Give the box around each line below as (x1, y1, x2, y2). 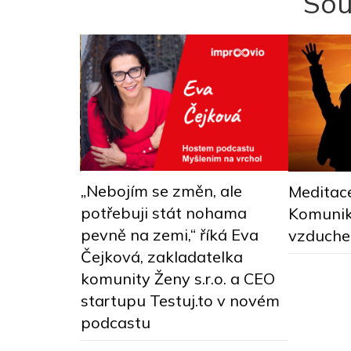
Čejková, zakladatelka (80, 246, 243, 266)
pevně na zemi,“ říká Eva (80, 224, 259, 244)
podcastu (80, 312, 150, 332)
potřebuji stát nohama (80, 202, 247, 223)
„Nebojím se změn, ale (80, 180, 242, 201)
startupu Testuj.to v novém (80, 290, 280, 310)
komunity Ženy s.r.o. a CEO (80, 268, 275, 288)
